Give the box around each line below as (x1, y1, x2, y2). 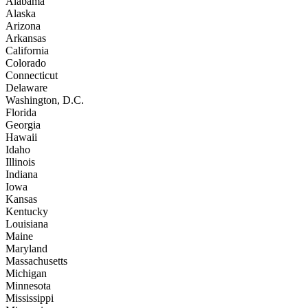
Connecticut (5, 69, 58, 81)
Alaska (5, 7, 36, 19)
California (5, 44, 49, 56)
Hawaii (5, 131, 37, 143)
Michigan (5, 267, 47, 279)
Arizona (5, 19, 41, 32)
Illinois (5, 155, 35, 168)
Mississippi (5, 291, 54, 304)
